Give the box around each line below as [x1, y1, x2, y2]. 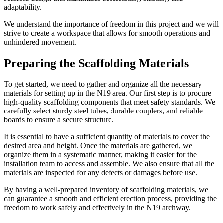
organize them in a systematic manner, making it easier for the [4, 150, 197, 159]
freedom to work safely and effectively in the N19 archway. [4, 203, 191, 212]
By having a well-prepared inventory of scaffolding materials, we [4, 185, 208, 194]
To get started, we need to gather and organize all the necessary [4, 80, 202, 89]
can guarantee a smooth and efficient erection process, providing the [4, 194, 217, 203]
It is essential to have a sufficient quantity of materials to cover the [4, 132, 210, 141]
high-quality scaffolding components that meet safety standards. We [4, 98, 215, 107]
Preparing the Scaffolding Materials [4, 56, 189, 70]
